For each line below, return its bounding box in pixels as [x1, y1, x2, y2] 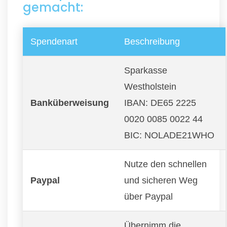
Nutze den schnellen [124, 159, 207, 169]
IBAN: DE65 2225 [124, 97, 196, 108]
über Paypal [124, 191, 173, 202]
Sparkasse [124, 65, 167, 75]
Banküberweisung [30, 97, 109, 108]
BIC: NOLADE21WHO [124, 130, 214, 140]
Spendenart [30, 36, 78, 47]
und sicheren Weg [124, 175, 198, 185]
